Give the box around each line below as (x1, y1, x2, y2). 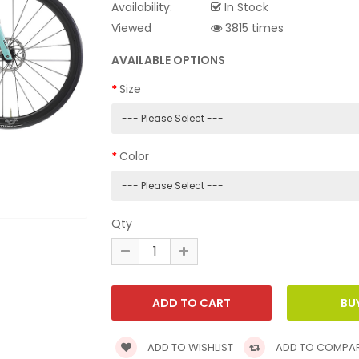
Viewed (111, 19, 151, 36)
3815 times (222, 19, 284, 36)
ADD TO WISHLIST (145, 339, 233, 355)
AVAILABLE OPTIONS (111, 51, 225, 68)
